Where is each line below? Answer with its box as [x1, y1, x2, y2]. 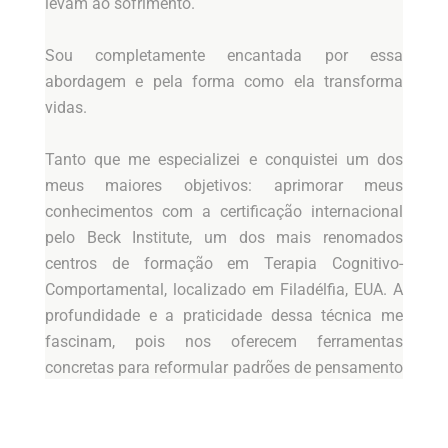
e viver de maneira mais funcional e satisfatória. [44, 384, 384, 404]
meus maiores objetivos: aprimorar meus [44, 176, 404, 196]
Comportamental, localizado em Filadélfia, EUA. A [44, 280, 404, 300]
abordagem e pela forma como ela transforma [44, 72, 404, 92]
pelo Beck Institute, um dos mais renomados [44, 228, 404, 248]
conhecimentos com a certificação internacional [44, 202, 404, 222]
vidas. [44, 98, 87, 118]
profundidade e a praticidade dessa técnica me [44, 306, 404, 326]
